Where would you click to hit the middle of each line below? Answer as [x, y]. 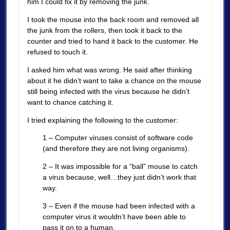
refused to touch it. [57, 52]
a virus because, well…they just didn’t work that [119, 177]
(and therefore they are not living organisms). [116, 149]
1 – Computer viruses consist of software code [118, 138]
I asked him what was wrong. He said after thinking [109, 70]
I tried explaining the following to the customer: [102, 120]
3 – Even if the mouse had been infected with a [119, 206]
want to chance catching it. [70, 102]
